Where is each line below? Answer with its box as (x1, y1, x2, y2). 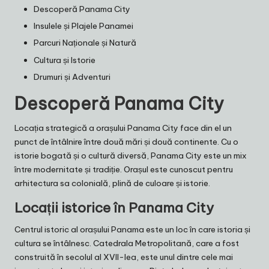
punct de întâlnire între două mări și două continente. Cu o (14, 136, 238, 147)
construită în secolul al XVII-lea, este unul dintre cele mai (14, 251, 233, 262)
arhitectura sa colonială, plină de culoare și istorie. (14, 177, 210, 189)
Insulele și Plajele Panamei (34, 20, 133, 32)
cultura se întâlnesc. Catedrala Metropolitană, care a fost (14, 237, 239, 249)
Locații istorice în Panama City (14, 199, 214, 216)
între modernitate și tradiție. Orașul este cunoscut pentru (14, 163, 233, 175)
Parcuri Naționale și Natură (34, 37, 136, 49)
